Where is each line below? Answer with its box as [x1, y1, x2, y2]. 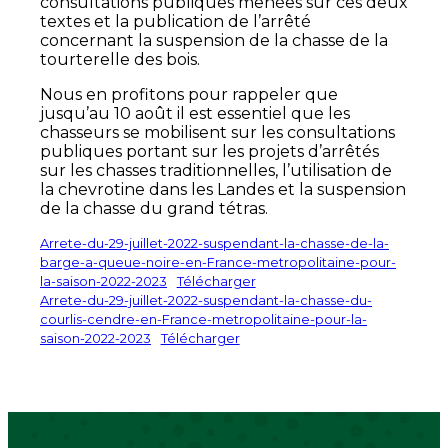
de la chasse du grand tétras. [40, 199, 268, 219]
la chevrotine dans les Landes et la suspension [40, 180, 406, 200]
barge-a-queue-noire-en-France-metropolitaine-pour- [40, 255, 396, 271]
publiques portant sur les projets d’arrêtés [40, 142, 379, 162]
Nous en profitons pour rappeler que [40, 85, 338, 105]
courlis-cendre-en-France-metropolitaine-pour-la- [40, 312, 367, 328]
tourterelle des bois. [40, 50, 200, 70]
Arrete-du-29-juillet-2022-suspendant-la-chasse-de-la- [40, 236, 389, 252]
